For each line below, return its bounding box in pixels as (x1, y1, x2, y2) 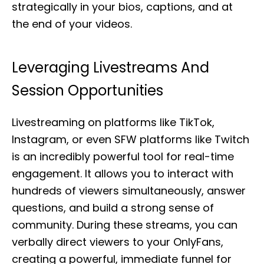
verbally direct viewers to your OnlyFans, (12, 235, 223, 249)
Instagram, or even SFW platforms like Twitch (12, 132, 249, 147)
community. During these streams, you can (12, 217, 237, 232)
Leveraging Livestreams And (12, 58, 209, 77)
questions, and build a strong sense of (12, 200, 214, 215)
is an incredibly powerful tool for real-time (12, 149, 234, 164)
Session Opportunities (12, 81, 163, 100)
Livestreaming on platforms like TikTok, (12, 115, 214, 130)
